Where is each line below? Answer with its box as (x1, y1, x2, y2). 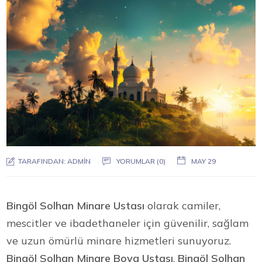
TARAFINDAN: (16, 156, 68, 166)
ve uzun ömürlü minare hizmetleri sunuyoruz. (6, 233, 232, 247)
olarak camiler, (144, 198, 221, 212)
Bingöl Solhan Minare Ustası (6, 198, 145, 212)
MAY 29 (191, 156, 216, 166)
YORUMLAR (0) (116, 156, 166, 166)
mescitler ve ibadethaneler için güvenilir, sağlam (6, 216, 249, 230)
